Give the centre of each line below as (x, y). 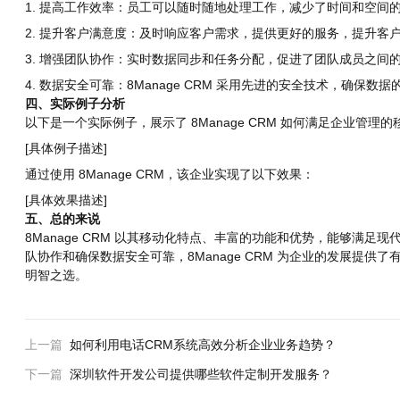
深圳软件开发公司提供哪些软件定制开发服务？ (201, 375)
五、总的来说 (62, 219)
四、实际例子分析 (75, 104)
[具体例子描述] (66, 149)
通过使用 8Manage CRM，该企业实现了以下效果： (170, 175)
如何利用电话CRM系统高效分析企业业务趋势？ (203, 345)
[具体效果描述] (66, 200)
